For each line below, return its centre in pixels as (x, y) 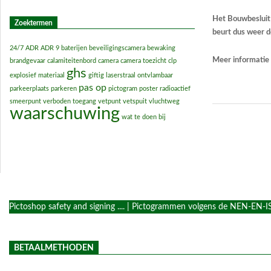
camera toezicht (143, 60)
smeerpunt (25, 101)
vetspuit (135, 101)
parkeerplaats (29, 88)
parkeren (64, 88)
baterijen (74, 48)
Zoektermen (34, 23)
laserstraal (121, 75)
